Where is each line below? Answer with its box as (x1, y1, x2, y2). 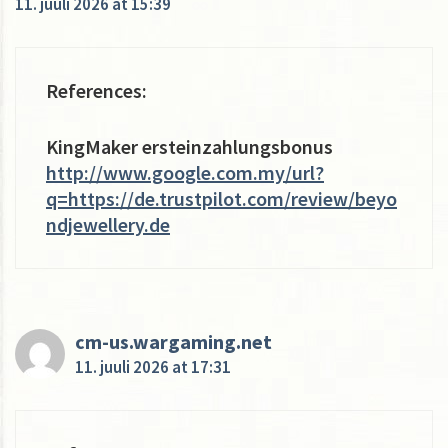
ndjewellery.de (46, 211, 170, 237)
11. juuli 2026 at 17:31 (75, 355, 231, 378)
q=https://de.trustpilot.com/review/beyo (46, 185, 397, 211)
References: (46, 77, 147, 103)
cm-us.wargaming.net (75, 328, 272, 354)
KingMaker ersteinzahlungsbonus (46, 133, 333, 159)
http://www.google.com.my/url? (46, 159, 324, 185)
